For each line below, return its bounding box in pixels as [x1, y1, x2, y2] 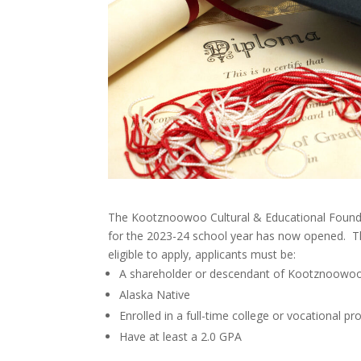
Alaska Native [119, 287, 191, 303]
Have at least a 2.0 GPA [119, 329, 243, 345]
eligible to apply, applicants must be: [108, 247, 297, 263]
